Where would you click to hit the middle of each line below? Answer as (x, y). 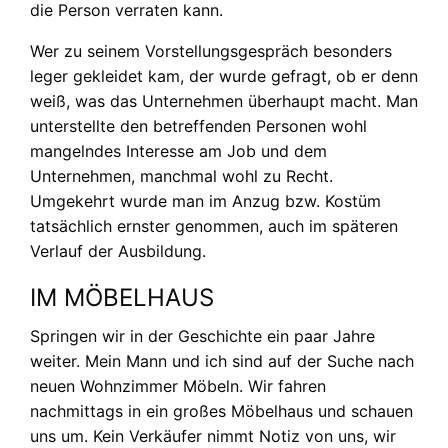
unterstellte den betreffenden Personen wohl (198, 125)
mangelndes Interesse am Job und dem (178, 150)
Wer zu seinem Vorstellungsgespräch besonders (211, 50)
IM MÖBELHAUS (122, 297)
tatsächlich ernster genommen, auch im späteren (214, 225)
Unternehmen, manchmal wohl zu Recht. (181, 175)
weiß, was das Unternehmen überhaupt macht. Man (224, 100)
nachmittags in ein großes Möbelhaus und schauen (221, 410)
